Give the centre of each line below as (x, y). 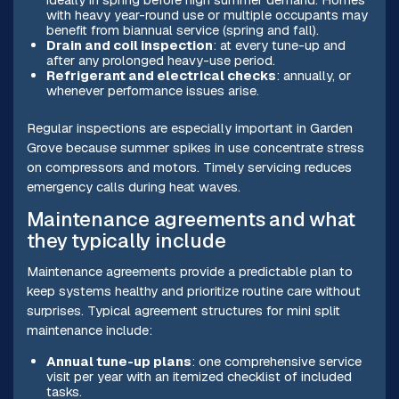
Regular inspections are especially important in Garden (189, 127)
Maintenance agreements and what (191, 220)
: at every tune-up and (279, 45)
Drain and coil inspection (129, 45)
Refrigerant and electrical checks (161, 76)
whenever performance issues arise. (152, 91)
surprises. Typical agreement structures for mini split (183, 311)
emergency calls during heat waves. (133, 186)
